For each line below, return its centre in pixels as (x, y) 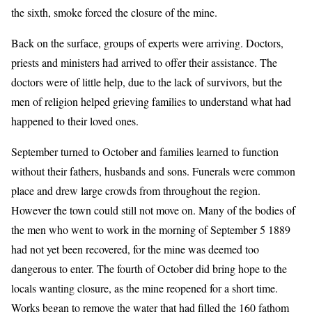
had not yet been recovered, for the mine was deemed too (135, 249)
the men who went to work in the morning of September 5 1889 (151, 230)
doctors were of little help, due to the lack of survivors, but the (147, 82)
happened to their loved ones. (75, 121)
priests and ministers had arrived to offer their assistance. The (144, 63)
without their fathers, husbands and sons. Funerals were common (153, 171)
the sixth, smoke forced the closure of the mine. (114, 13)
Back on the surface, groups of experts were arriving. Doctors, (147, 43)
